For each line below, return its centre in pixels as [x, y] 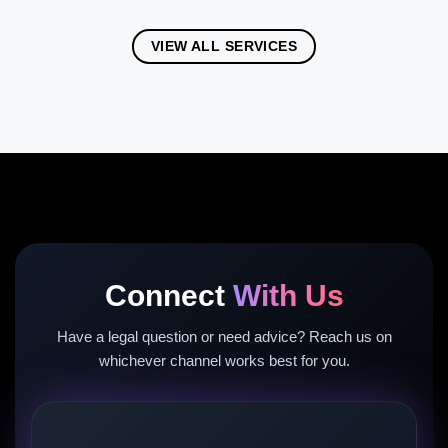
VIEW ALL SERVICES [224, 46]
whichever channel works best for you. [224, 361]
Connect [168, 296]
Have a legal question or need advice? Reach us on [224, 337]
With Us [288, 296]
